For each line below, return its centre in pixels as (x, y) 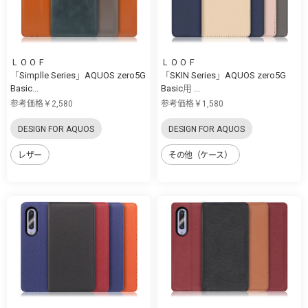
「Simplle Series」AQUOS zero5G (78, 75)
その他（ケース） (200, 155)
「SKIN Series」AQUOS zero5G (223, 75)
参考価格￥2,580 (42, 103)
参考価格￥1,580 (192, 103)
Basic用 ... (180, 88)
